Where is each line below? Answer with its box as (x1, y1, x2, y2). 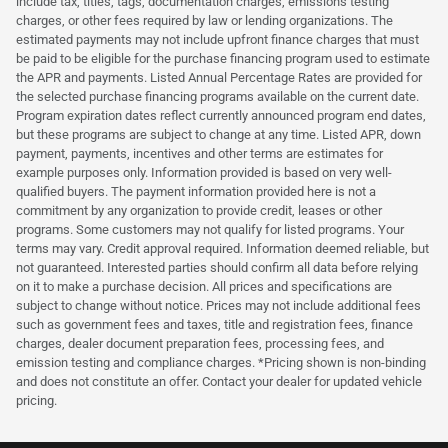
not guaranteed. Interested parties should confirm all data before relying (16, 259, 418, 275)
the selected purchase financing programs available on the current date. (16, 88, 419, 104)
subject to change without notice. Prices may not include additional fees (16, 297, 421, 313)
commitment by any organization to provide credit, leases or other (16, 202, 382, 218)
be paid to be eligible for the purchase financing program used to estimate (16, 50, 430, 66)
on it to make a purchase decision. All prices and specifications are (16, 278, 392, 294)
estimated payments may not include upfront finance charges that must (16, 31, 419, 47)
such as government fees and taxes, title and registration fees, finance (16, 316, 413, 332)
